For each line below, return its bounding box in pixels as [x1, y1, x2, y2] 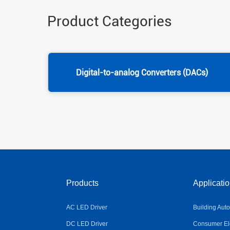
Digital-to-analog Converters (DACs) [76, 68, 208, 78]
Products [66, 179, 99, 187]
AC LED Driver [66, 204, 107, 211]
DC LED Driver [66, 220, 108, 227]
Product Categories [47, 13, 172, 30]
